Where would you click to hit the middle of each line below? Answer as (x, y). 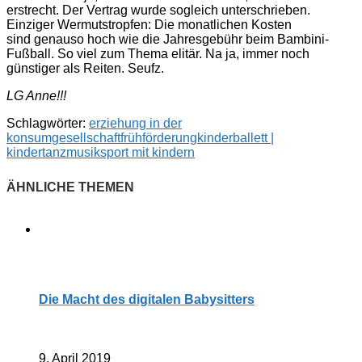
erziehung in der (135, 124)
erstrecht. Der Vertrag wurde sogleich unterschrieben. (158, 11)
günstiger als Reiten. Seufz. (85, 69)
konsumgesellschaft (63, 138)
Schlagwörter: (46, 124)
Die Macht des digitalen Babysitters (147, 299)
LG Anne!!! (36, 96)
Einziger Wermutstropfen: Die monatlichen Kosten (149, 25)
